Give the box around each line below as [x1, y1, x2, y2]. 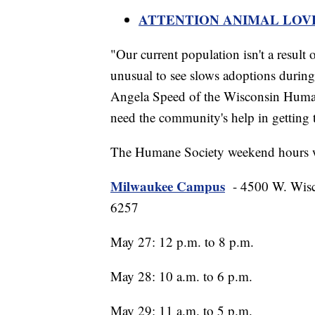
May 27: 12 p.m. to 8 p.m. [110, 233, 254, 251]
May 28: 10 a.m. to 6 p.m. [110, 267, 252, 285]
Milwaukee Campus [110, 176, 225, 196]
